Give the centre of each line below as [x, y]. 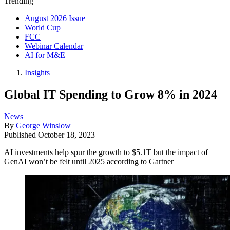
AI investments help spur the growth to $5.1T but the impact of [106, 152]
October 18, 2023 [66, 135]
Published [21, 135]
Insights [37, 73]
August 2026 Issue [55, 18]
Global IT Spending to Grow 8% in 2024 [111, 94]
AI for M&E [45, 55]
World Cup [43, 27]
